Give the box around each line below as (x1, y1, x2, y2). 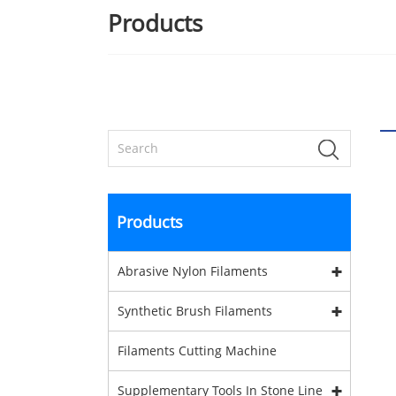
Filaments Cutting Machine (118, 342, 277, 359)
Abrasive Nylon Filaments (118, 263, 268, 279)
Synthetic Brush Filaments (118, 302, 272, 319)
